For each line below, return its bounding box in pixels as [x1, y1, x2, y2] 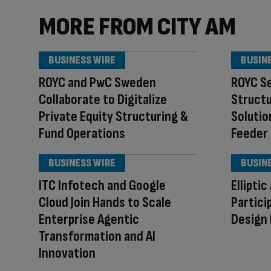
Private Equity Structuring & [39, 108, 188, 125]
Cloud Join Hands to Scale [39, 194, 171, 211]
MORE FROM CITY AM [39, 11, 236, 42]
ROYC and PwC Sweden [39, 74, 156, 91]
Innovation [39, 244, 96, 262]
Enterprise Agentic [39, 211, 139, 228]
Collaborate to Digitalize [39, 91, 167, 108]
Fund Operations [39, 125, 125, 142]
